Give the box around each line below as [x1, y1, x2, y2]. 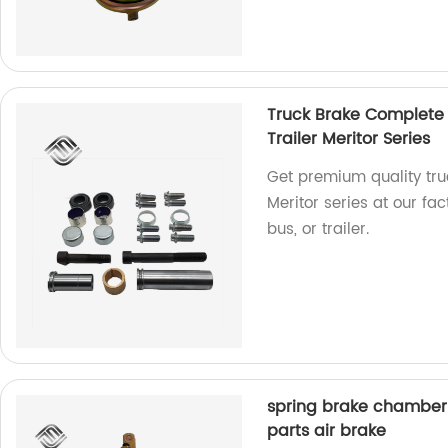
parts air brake [267, 417, 387, 444]
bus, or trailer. [267, 216, 370, 242]
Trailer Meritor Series [267, 125, 431, 152]
